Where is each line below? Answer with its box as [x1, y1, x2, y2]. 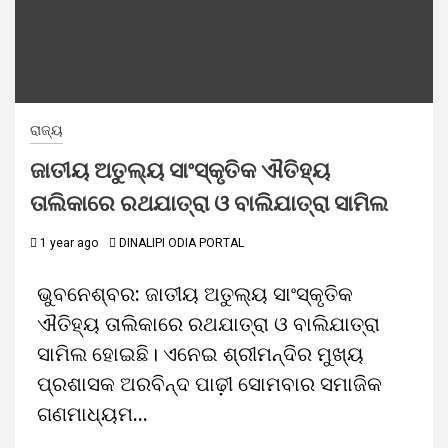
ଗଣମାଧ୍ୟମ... [37, 402, 148, 426]
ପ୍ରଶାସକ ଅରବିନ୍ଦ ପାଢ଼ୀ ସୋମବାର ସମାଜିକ [37, 372, 382, 396]
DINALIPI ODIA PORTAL [119, 236, 244, 250]
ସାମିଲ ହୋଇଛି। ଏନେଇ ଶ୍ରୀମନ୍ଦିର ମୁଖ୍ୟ [37, 342, 364, 366]
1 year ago [37, 236, 98, 250]
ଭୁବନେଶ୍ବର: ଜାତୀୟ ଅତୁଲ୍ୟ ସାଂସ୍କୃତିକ [37, 282, 353, 306]
